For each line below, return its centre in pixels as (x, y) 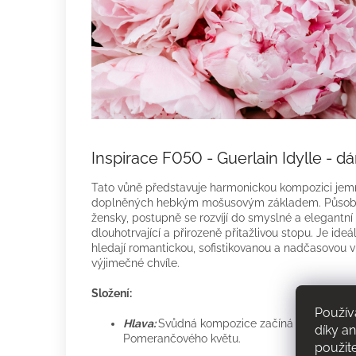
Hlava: (139, 324)
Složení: (112, 294)
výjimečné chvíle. (135, 263)
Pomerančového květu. (182, 339)
